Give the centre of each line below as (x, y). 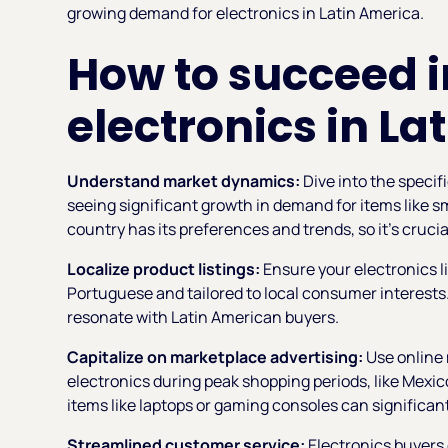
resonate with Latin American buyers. (203, 316)
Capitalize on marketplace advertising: (217, 356)
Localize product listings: (165, 268)
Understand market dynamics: (185, 180)
